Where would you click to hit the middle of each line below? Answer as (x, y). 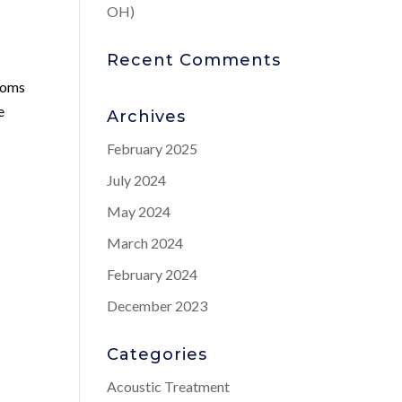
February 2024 (153, 274)
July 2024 (137, 180)
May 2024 (139, 211)
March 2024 (145, 243)
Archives (147, 117)
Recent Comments (194, 60)
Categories (157, 354)
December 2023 (157, 306)
